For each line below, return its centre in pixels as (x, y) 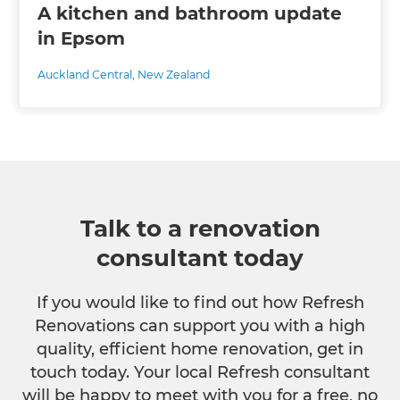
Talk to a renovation (200, 229)
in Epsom (82, 39)
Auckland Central (85, 75)
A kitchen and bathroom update (190, 14)
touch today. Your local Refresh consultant (200, 373)
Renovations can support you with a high (200, 326)
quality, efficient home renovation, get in (200, 350)
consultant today (200, 258)
